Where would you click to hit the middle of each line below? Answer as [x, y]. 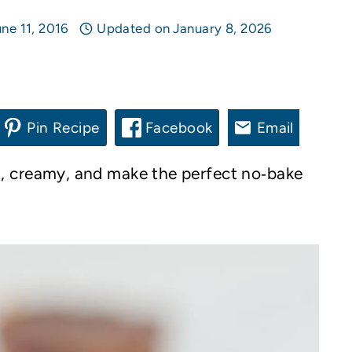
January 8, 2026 [222, 29]
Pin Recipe [61, 127]
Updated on [134, 29]
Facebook [177, 127]
